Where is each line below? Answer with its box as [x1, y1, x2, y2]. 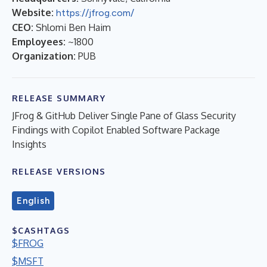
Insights [12, 138, 46, 150]
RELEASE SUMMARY [12, 92, 105, 103]
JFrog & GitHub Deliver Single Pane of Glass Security [12, 109, 236, 122]
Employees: [12, 35, 66, 48]
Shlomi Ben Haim [36, 21, 111, 33]
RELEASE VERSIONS [12, 166, 106, 176]
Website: [12, 6, 54, 18]
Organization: [12, 49, 76, 62]
